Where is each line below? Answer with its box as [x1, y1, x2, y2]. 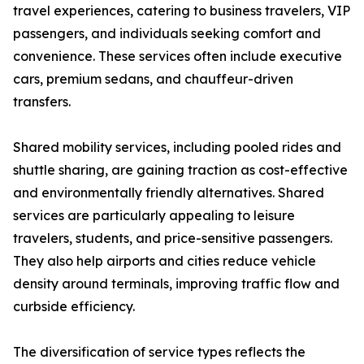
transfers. [13, 93, 71, 110]
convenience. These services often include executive [13, 48, 342, 65]
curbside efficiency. [13, 298, 135, 315]
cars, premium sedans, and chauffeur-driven [13, 71, 293, 88]
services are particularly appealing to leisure [13, 207, 295, 224]
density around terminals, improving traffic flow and [13, 275, 340, 292]
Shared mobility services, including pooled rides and [13, 139, 341, 156]
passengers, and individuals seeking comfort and [13, 25, 321, 42]
